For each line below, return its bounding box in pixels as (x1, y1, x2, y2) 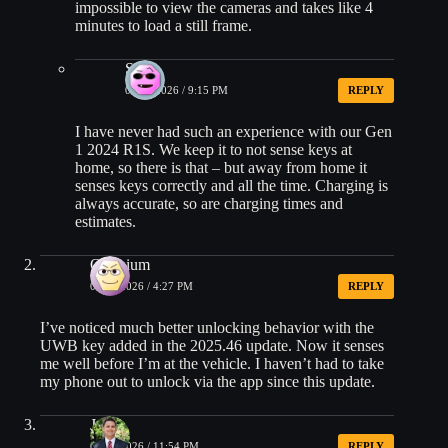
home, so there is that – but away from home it (75, 158, 367, 176)
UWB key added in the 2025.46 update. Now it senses (40, 336, 384, 354)
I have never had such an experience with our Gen (75, 122, 392, 140)
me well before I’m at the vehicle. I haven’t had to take (40, 354, 384, 372)
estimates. (75, 212, 136, 230)
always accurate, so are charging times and (75, 194, 343, 212)
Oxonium (90, 255, 150, 273)
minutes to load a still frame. (75, 16, 252, 34)
